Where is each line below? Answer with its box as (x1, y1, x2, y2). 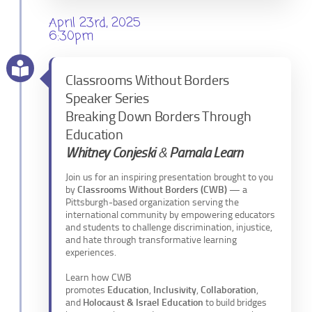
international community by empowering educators (65, 209, 275, 221)
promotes (65, 284, 107, 297)
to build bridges (203, 297, 267, 309)
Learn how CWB (65, 272, 132, 284)
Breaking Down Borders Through (65, 108, 251, 125)
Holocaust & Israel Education (83, 297, 203, 309)
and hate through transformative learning (65, 234, 237, 247)
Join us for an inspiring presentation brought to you (65, 171, 273, 184)
